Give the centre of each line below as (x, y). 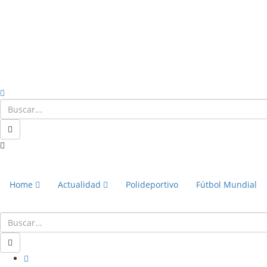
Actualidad (80, 184)
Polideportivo (152, 184)
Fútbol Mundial (226, 184)
